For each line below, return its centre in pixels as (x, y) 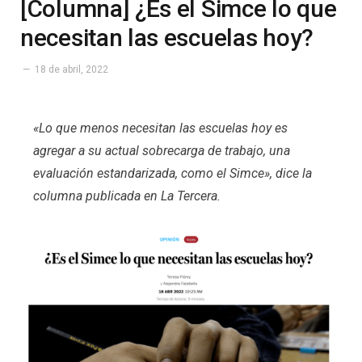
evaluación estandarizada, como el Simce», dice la (172, 173)
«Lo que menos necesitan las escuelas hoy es (160, 128)
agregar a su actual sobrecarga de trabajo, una (161, 151)
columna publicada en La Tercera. (126, 196)
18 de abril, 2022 (72, 69)
